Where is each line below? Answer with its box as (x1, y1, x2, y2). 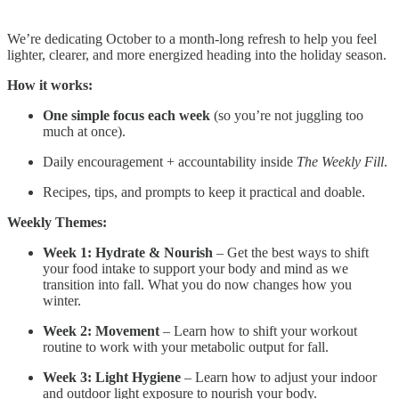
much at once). (43, 123, 126, 139)
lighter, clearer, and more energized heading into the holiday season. (7, 46, 387, 62)
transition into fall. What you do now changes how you (43, 276, 352, 292)
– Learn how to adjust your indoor (181, 369, 377, 385)
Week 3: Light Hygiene (43, 369, 181, 385)
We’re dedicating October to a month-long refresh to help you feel (7, 30, 377, 46)
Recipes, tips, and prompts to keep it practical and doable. (43, 183, 365, 199)
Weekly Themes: (7, 214, 107, 230)
